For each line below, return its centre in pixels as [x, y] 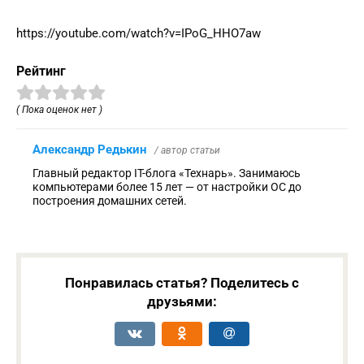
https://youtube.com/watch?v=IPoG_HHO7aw [139, 33]
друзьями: [182, 301]
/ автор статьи [187, 150]
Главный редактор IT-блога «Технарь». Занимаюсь [167, 173]
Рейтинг [41, 71]
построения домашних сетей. [110, 200]
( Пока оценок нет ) [59, 109]
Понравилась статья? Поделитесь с [182, 282]
